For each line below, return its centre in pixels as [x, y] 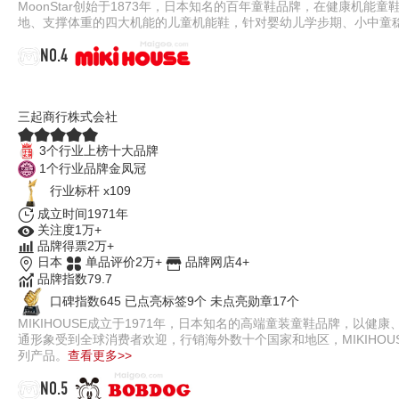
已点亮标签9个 [166, 301]
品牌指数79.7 [75, 278]
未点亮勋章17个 [255, 301]
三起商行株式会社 [68, 117]
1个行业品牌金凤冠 [93, 168]
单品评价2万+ [124, 262]
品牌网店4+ [217, 262]
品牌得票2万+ [76, 246]
